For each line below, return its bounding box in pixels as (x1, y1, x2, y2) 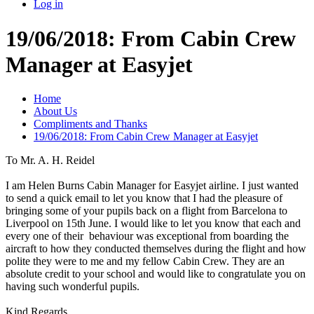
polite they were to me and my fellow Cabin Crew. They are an (6, 255, 285, 268)
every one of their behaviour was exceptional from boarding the (6, 230, 289, 243)
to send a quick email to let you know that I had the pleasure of (6, 192, 282, 205)
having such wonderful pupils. (6, 280, 142, 293)
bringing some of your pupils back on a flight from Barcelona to (6, 205, 287, 217)
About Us (34, 105, 77, 118)
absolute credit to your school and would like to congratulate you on (6, 268, 306, 280)
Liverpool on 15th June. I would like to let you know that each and (6, 217, 301, 230)
